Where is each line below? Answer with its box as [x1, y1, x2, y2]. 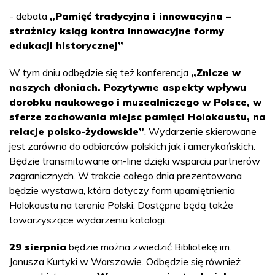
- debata [9, 10, 50, 23]
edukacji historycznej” [9, 39, 123, 52]
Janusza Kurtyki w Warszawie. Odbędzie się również [9, 255, 241, 268]
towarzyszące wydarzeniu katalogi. [9, 214, 166, 227]
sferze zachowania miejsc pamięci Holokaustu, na [9, 110, 266, 123]
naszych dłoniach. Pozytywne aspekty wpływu [9, 81, 246, 94]
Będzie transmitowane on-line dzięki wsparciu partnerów [9, 155, 260, 168]
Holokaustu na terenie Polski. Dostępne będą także [9, 199, 233, 212]
